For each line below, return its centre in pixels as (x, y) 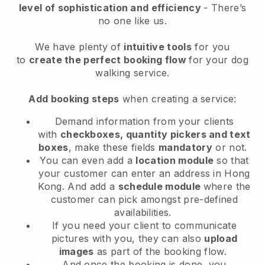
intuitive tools (158, 47)
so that (233, 161)
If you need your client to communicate (144, 226)
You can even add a (88, 161)
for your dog (219, 60)
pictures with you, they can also (128, 239)
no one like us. (132, 21)
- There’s (225, 8)
